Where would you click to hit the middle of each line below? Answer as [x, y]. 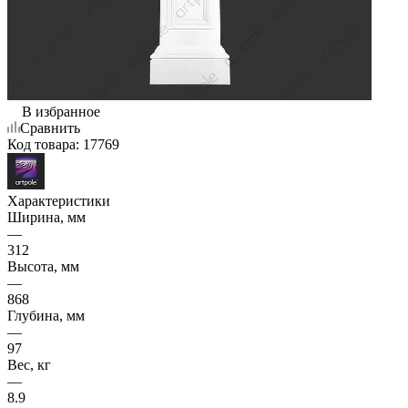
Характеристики [59, 200]
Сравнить [50, 127]
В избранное [61, 111]
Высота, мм [43, 266]
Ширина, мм [46, 217]
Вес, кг [29, 364]
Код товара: [43, 144]
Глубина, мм [46, 315]
